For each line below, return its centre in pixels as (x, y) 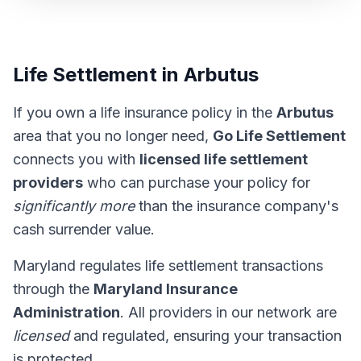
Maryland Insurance (166, 289)
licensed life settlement (224, 159)
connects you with (76, 159)
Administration (66, 312)
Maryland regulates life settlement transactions (168, 266)
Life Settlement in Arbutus (136, 75)
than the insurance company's (237, 206)
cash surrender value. (84, 229)
